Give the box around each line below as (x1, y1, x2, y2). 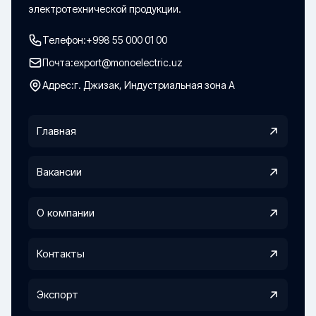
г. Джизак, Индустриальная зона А (74, 79, 235, 91)
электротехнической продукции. (28, 3, 181, 15)
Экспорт (37, 288, 78, 301)
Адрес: (42, 79, 74, 91)
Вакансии (37, 165, 82, 178)
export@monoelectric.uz (73, 56, 183, 68)
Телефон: (42, 34, 86, 46)
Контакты (37, 247, 85, 260)
